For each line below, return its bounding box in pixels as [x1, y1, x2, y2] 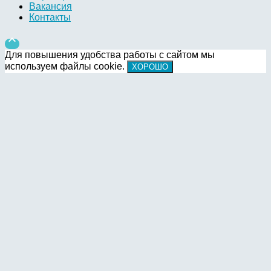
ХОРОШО [132, 62, 168, 72]
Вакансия [29, 1, 72, 12]
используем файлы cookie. [5, 61, 127, 72]
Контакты [29, 12, 71, 23]
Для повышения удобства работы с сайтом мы [5, 50, 215, 60]
